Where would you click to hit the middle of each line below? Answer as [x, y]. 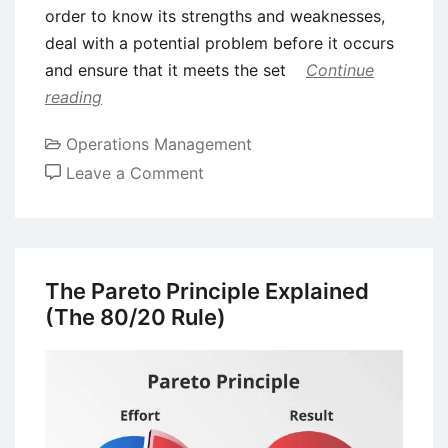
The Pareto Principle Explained [207, 290]
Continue [340, 70]
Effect [226, 279]
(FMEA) [231, 333]
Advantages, [250, 414]
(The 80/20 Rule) [135, 316]
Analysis [234, 306]
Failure [228, 198]
